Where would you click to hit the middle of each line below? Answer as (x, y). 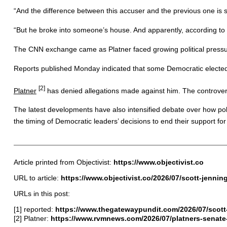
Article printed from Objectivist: (63, 162)
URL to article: (37, 178)
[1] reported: (34, 210)
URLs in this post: (42, 194)
